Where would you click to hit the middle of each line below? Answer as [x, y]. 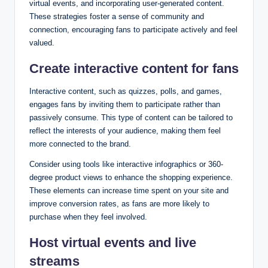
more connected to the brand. [80, 144]
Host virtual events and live [113, 242]
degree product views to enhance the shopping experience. [131, 177]
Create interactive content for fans [134, 68]
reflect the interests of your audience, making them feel [125, 130]
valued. [42, 42]
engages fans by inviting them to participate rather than [125, 104]
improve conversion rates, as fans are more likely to [119, 203]
